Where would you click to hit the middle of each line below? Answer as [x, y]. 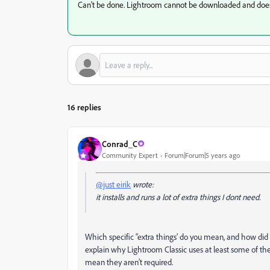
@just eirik [113, 184]
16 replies [84, 107]
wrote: [142, 184]
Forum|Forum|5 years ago [202, 155]
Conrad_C [120, 143]
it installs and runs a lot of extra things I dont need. [178, 197]
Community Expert [130, 155]
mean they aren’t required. [129, 262]
